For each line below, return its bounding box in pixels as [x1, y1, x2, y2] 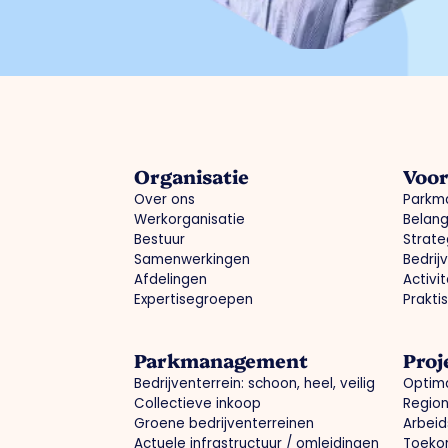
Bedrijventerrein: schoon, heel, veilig [134, 374, 376, 394]
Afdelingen [134, 270, 208, 290]
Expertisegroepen [134, 290, 254, 310]
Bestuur [134, 230, 186, 250]
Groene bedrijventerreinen [134, 414, 315, 434]
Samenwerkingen [134, 250, 251, 270]
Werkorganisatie [134, 210, 246, 230]
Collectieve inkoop [134, 394, 262, 414]
